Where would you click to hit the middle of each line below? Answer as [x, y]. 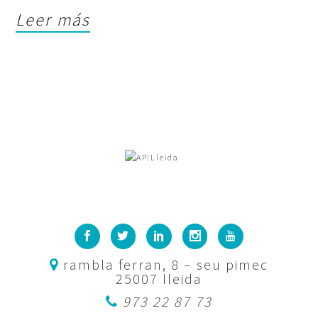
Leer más [53, 20]
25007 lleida [159, 279]
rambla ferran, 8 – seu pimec [164, 265]
